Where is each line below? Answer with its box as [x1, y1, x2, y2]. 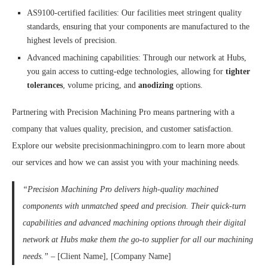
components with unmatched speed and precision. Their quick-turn [22, 201, 246, 211]
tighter [226, 66, 250, 76]
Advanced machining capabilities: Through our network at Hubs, [27, 53, 246, 62]
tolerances [27, 80, 63, 90]
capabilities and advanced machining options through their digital [22, 218, 246, 227]
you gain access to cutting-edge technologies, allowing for [27, 66, 226, 76]
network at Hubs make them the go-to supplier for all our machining [22, 234, 253, 244]
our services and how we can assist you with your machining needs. [12, 157, 240, 167]
